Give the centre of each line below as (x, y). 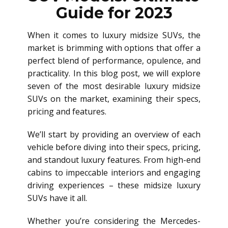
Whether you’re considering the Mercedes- (114, 221)
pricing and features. (67, 111)
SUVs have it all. (57, 198)
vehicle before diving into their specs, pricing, (114, 147)
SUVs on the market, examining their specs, (114, 99)
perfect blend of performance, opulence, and (114, 61)
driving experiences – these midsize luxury (114, 185)
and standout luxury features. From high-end (114, 160)
